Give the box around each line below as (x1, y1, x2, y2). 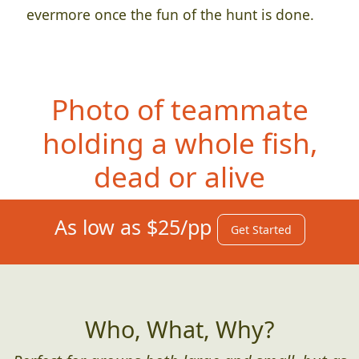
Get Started (230, 222, 292, 238)
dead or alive (94, 157, 265, 196)
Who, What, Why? (85, 313, 274, 345)
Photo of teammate (50, 90, 309, 129)
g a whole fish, (126, 123, 317, 163)
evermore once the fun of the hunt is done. (26, 5, 314, 25)
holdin (42, 123, 127, 163)
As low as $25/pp (54, 213, 217, 241)
